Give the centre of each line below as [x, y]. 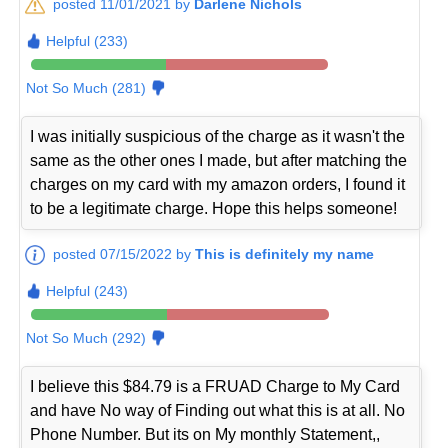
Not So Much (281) [86, 88]
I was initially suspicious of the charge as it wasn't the [218, 137]
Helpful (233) [87, 41]
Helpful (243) [87, 291]
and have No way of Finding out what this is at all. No [218, 411]
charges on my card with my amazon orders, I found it [218, 185]
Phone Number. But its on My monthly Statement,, [205, 435]
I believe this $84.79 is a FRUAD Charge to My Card [215, 387]
